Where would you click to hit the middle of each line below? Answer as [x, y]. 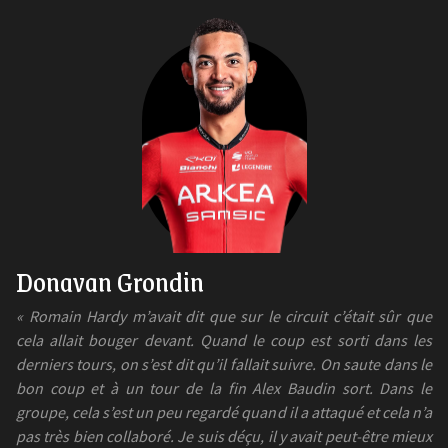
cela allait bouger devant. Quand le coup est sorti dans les [224, 340]
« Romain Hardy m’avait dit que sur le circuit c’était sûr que [224, 316]
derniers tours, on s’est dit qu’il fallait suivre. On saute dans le [224, 364]
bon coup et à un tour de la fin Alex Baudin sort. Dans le [224, 388]
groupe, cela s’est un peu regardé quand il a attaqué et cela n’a [224, 412]
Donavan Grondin [110, 281]
